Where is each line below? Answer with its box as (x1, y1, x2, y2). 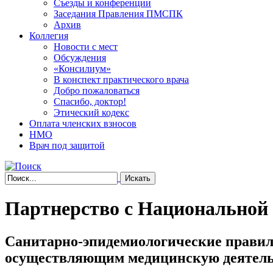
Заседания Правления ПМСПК (54, 9, 183, 19)
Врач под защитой (29, 140, 105, 151)
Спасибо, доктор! (54, 96, 126, 107)
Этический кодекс (54, 107, 129, 118)
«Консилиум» (54, 63, 111, 74)
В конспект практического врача (54, 74, 189, 85)
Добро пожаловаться (54, 85, 140, 96)
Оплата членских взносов (29, 118, 136, 129)
